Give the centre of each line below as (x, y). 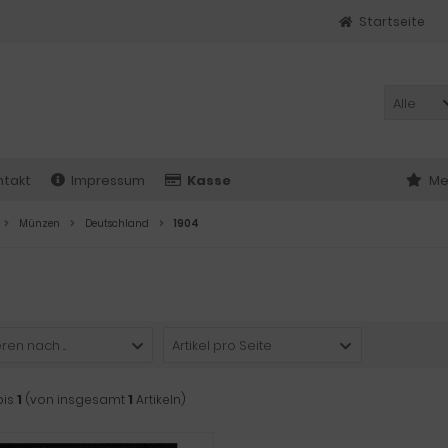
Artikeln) (159, 399)
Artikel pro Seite (222, 345)
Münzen (39, 223)
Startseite (392, 21)
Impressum (108, 180)
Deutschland (117, 223)
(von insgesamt (75, 399)
